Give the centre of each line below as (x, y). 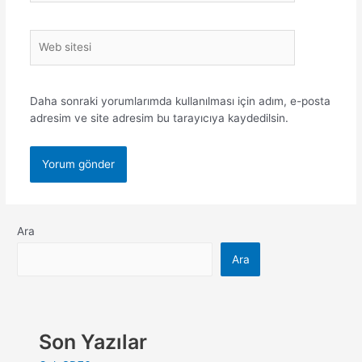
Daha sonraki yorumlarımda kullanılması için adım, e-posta (180, 101)
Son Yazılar (93, 342)
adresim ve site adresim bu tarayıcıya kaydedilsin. (159, 118)
